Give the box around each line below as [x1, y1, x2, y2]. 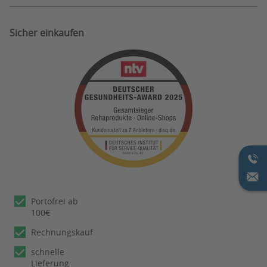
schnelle [31, 246, 64, 257]
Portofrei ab [31, 195, 78, 207]
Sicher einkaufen [10, 26, 84, 39]
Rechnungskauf [31, 226, 93, 238]
